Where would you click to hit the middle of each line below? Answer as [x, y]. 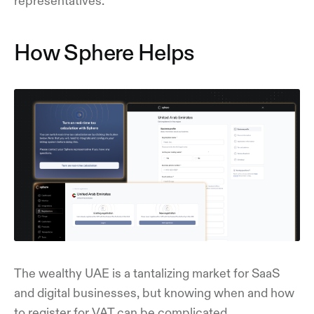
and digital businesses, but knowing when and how [154, 293]
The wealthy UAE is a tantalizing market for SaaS [147, 274]
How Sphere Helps [104, 52]
